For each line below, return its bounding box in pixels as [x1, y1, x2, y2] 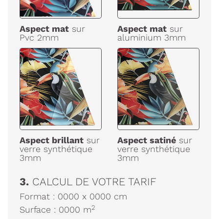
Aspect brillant [20, 135, 84, 146]
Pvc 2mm [20, 32, 59, 43]
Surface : [20, 204, 59, 215]
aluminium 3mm [117, 32, 186, 43]
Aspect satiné [117, 135, 176, 146]
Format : [20, 191, 58, 202]
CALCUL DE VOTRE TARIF [32, 175, 156, 188]
